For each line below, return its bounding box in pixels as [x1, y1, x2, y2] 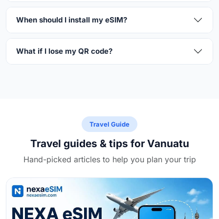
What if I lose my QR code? [16, 46, 112, 56]
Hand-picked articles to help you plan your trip [23, 154, 196, 164]
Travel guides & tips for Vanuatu [30, 137, 189, 150]
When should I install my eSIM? [16, 15, 127, 24]
